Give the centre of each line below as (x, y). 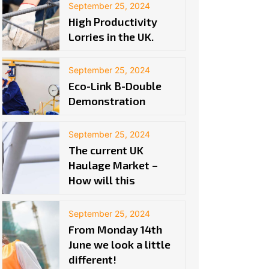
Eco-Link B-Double (115, 86)
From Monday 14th (115, 230)
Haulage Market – (113, 165)
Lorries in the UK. (111, 37)
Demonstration (107, 101)
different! (92, 260)
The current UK (106, 150)
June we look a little (119, 245)
